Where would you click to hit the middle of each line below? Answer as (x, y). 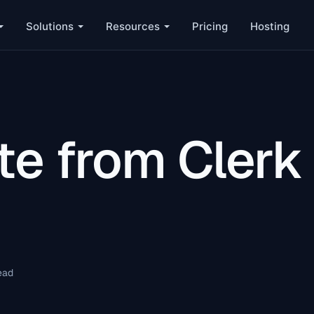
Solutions (49, 26)
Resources (132, 26)
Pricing (210, 26)
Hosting (269, 26)
